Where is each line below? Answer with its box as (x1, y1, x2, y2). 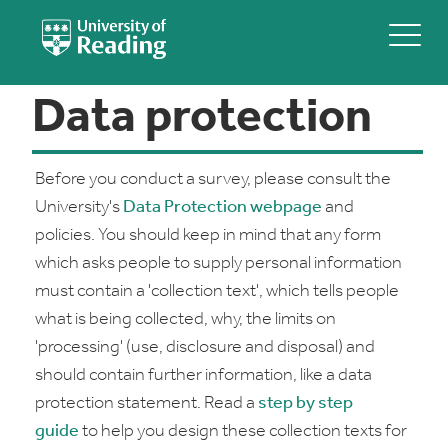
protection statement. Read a (35, 394, 258, 413)
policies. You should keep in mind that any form (35, 226, 381, 245)
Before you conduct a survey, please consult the (35, 170, 391, 189)
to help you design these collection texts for (79, 422, 407, 441)
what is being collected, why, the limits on (35, 310, 336, 329)
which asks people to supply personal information (35, 254, 402, 273)
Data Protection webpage (123, 198, 322, 217)
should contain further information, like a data (35, 366, 372, 385)
